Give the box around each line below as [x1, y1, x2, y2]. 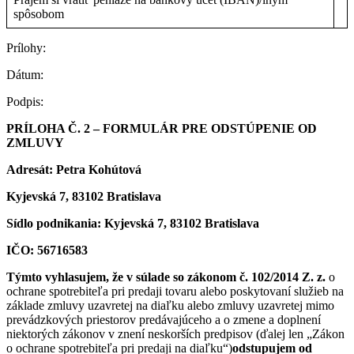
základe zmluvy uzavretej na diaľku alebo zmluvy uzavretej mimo [6, 299, 334, 312]
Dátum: [6, 68, 43, 81]
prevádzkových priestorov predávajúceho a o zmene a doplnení [6, 313, 321, 326]
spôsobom [13, 7, 64, 21]
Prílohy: [6, 41, 46, 55]
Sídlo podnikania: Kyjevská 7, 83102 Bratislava [6, 217, 259, 230]
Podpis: [6, 95, 43, 108]
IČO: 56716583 [6, 243, 88, 257]
